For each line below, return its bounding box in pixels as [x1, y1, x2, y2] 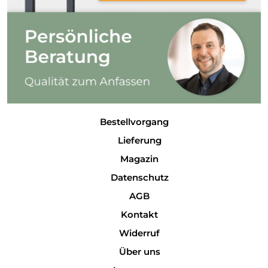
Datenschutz [110, 172, 169, 184]
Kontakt [121, 209, 159, 221]
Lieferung [117, 135, 162, 147]
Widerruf [119, 227, 160, 239]
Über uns [118, 246, 160, 258]
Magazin [120, 153, 159, 165]
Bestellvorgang [99, 116, 169, 128]
